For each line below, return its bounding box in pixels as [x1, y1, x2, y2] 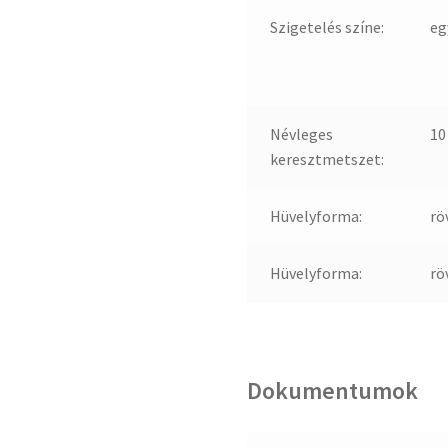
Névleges [269, 123, 333, 144]
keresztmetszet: [269, 148, 384, 169]
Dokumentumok [247, 375, 419, 407]
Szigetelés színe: [269, 16, 384, 37]
